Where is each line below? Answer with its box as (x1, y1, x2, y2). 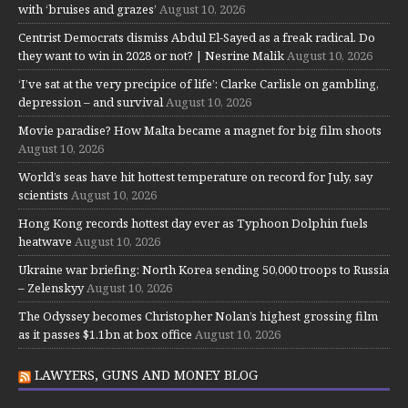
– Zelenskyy (18, 279, 84, 296)
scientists (18, 186, 68, 203)
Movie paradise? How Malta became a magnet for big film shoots (18, 121, 382, 138)
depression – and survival (18, 93, 163, 110)
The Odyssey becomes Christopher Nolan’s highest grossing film (18, 307, 378, 324)
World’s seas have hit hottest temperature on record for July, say (18, 168, 372, 185)
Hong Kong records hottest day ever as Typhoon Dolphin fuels (18, 214, 368, 231)
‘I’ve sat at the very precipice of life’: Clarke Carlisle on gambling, (18, 75, 379, 92)
